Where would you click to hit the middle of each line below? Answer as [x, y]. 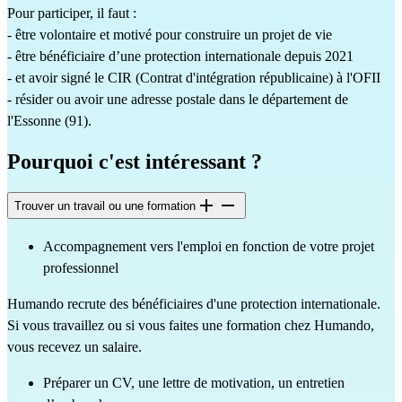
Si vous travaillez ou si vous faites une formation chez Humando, [191, 325]
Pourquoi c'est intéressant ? [135, 162]
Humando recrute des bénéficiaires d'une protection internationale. [194, 303]
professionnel [81, 267]
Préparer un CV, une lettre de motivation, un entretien [194, 382]
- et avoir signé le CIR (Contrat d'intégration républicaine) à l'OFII [194, 78]
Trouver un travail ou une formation [105, 206]
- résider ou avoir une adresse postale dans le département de [178, 100]
